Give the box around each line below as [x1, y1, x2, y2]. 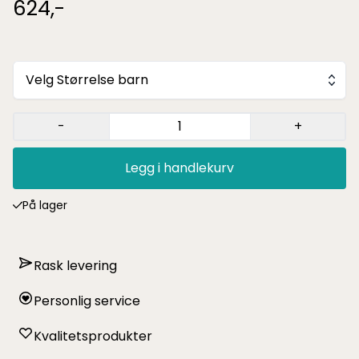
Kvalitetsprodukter [34, 327, 152, 346]
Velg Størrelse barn [26, 71, 148, 90]
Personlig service [34, 292, 140, 311]
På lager [22, 197, 68, 214]
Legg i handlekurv [124, 159, 234, 178]
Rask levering [34, 256, 117, 276]
